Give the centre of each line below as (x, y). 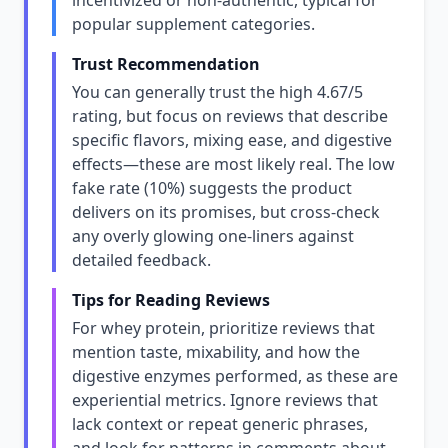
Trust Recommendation (166, 64)
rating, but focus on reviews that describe (230, 116)
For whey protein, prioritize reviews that (223, 328)
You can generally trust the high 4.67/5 (217, 92)
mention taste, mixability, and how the (216, 352)
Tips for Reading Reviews (171, 300)
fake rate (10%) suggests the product (212, 188)
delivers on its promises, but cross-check (226, 212)
